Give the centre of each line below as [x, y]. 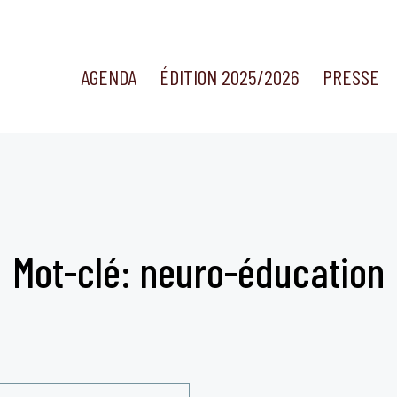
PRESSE [351, 77]
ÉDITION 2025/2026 [230, 77]
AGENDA [108, 77]
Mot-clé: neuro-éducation [198, 271]
